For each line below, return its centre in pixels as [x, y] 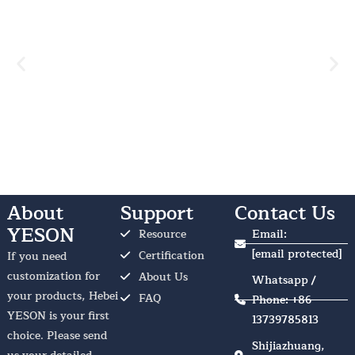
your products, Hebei [62, 296]
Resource [162, 234]
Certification [171, 255]
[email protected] [297, 254]
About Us [163, 277]
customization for [53, 276]
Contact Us [284, 213]
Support [157, 213]
